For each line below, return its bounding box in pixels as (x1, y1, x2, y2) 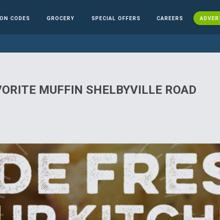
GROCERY (46, 15, 75, 22)
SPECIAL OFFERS (91, 15, 140, 22)
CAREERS (157, 15, 184, 22)
